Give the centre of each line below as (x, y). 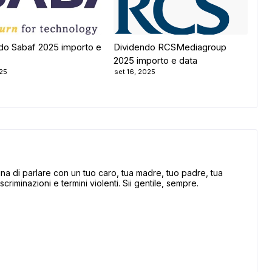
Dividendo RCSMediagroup (170, 47)
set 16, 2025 (135, 72)
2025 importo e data (155, 60)
